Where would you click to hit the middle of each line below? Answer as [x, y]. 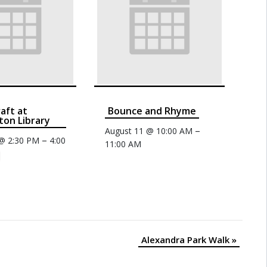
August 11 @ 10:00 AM [148, 131]
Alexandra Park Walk [186, 240]
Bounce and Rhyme [152, 111]
